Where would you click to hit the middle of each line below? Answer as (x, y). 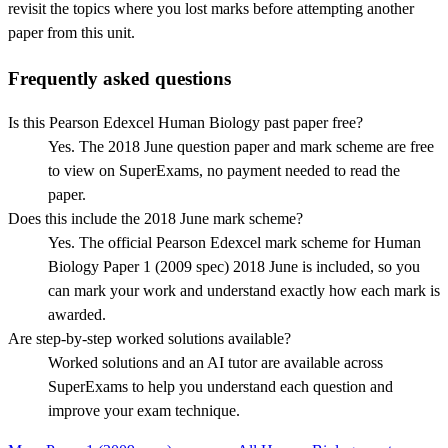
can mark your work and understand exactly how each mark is (244, 291)
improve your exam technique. (144, 411)
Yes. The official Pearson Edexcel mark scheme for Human (234, 243)
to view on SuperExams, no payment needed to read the (224, 171)
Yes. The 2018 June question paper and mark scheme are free (241, 147)
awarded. (77, 315)
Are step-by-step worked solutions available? (149, 339)
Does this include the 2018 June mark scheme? (155, 219)
